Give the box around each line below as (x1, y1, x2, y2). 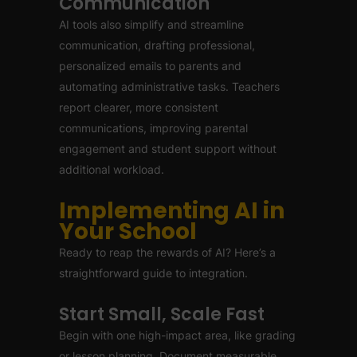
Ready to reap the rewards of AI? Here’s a (59, 245, 276, 259)
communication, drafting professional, (59, 38, 255, 52)
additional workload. (59, 163, 164, 176)
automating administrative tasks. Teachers (59, 80, 280, 93)
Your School (59, 216, 197, 247)
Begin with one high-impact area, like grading (59, 328, 296, 342)
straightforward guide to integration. (59, 266, 248, 280)
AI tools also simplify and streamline (59, 18, 244, 31)
